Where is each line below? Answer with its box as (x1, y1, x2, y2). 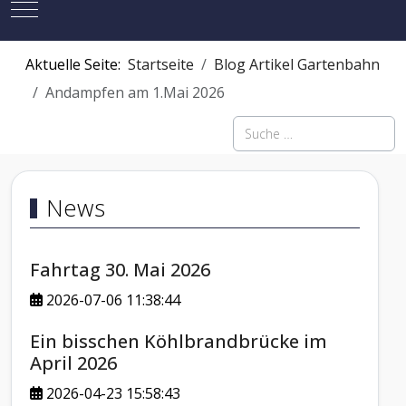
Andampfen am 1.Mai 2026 (45, 82, 225, 102)
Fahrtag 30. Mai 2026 (30, 257, 210, 283)
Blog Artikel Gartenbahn (214, 54, 380, 74)
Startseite (128, 54, 194, 74)
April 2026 (30, 351, 117, 376)
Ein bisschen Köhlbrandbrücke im (30, 329, 327, 354)
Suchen (232, 117, 282, 137)
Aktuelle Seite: (25, 54, 128, 74)
